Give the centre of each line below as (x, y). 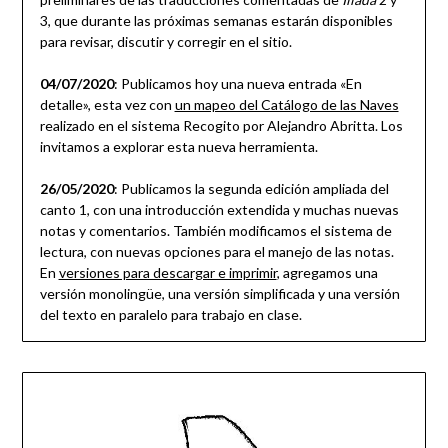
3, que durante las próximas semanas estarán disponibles (216, 21)
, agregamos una (327, 273)
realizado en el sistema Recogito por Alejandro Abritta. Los (221, 126)
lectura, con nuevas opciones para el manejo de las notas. (216, 252)
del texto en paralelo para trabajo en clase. (170, 315)
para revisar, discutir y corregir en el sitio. (165, 42)
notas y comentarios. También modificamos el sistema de (215, 231)
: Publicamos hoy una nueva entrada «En (237, 84)
